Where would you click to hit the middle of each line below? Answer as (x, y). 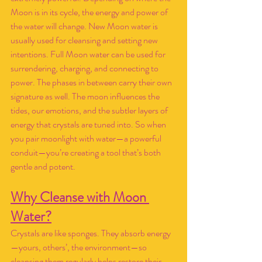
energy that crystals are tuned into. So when (89, 124)
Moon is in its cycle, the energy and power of (90, 12)
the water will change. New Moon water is (85, 26)
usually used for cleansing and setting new (85, 40)
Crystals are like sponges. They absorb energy (91, 233)
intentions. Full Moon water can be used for (89, 54)
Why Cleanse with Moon (80, 197)
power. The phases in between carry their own (92, 82)
